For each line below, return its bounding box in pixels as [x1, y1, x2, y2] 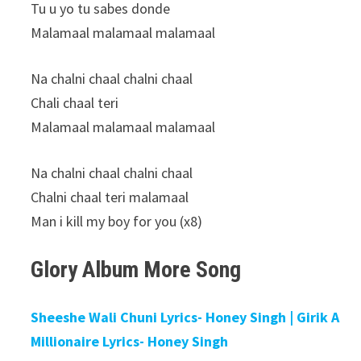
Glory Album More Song [31, 255, 242, 283]
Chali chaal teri [31, 93, 119, 112]
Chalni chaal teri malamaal [31, 187, 189, 206]
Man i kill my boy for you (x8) [31, 211, 203, 230]
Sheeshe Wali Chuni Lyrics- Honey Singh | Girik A [31, 307, 340, 326]
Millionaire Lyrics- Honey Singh [31, 331, 229, 351]
